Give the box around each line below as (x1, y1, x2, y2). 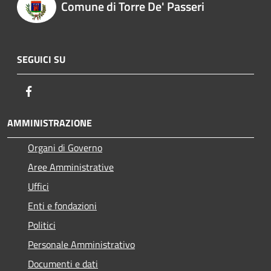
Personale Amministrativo (28, 237, 135, 252)
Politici (28, 218, 56, 233)
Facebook (36, 83, 73, 99)
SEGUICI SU (17, 52, 65, 67)
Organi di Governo (28, 140, 102, 155)
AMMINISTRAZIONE (7, 116, 92, 131)
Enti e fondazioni (28, 198, 97, 214)
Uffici (28, 179, 49, 194)
